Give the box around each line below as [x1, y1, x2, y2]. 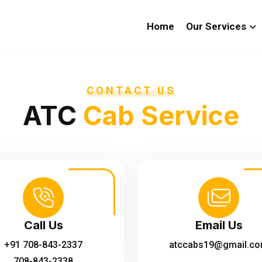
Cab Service [83, 99, 239, 132]
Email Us [195, 218, 243, 232]
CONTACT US [86, 84, 176, 96]
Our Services [186, 20, 246, 32]
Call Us [23, 218, 63, 232]
